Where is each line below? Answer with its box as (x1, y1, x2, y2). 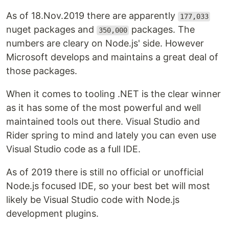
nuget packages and (6, 24, 97, 35)
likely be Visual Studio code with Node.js (6, 194, 179, 205)
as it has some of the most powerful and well (6, 102, 201, 113)
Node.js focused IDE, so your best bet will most (6, 180, 210, 192)
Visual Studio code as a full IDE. (6, 144, 141, 155)
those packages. (6, 65, 77, 77)
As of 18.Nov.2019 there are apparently (6, 10, 178, 21)
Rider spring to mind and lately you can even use (6, 130, 216, 141)
